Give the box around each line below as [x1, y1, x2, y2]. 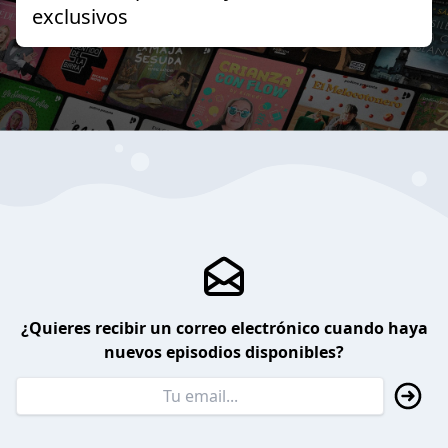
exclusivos [32, 2, 128, 30]
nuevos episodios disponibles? [104, 341, 344, 364]
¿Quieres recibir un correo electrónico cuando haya [20, 317, 428, 340]
